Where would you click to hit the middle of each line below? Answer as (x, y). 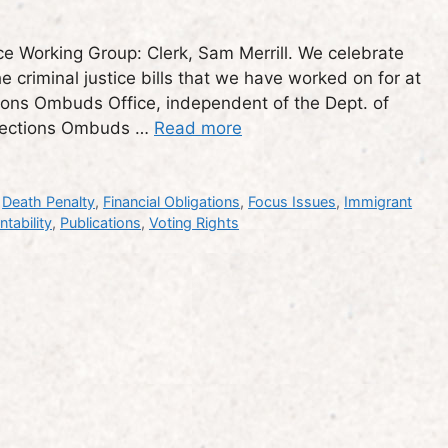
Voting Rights (194, 223)
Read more (198, 128)
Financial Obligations (172, 202)
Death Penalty (49, 202)
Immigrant (378, 202)
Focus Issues (292, 202)
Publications (100, 223)
